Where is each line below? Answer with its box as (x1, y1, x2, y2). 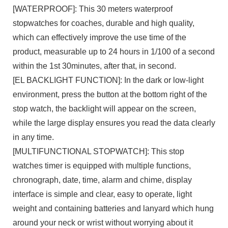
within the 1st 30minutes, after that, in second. (12, 61, 176, 70)
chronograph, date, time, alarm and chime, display (12, 175, 192, 184)
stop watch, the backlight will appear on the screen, (12, 104, 196, 113)
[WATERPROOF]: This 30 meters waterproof (12, 4, 173, 13)
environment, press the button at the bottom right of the (12, 90, 207, 99)
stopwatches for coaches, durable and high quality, (12, 18, 194, 27)
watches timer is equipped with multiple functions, (12, 161, 191, 170)
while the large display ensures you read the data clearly (12, 118, 215, 127)
